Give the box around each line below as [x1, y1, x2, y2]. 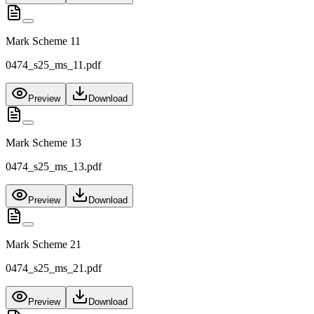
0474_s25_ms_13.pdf [6, 161, 102, 173]
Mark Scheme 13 [6, 137, 81, 149]
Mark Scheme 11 [6, 35, 81, 48]
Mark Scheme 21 [6, 238, 81, 251]
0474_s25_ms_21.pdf [6, 262, 102, 275]
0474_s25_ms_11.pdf [6, 59, 101, 71]
